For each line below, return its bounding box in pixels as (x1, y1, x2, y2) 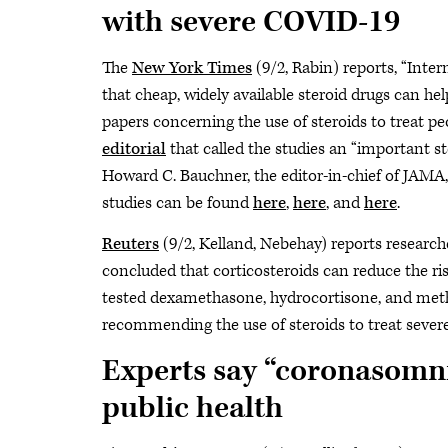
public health (102, 389, 283, 428)
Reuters (102, 233, 159, 255)
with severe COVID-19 (102, 3, 400, 42)
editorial (102, 138, 166, 160)
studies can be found (102, 192, 253, 214)
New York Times (132, 57, 252, 79)
